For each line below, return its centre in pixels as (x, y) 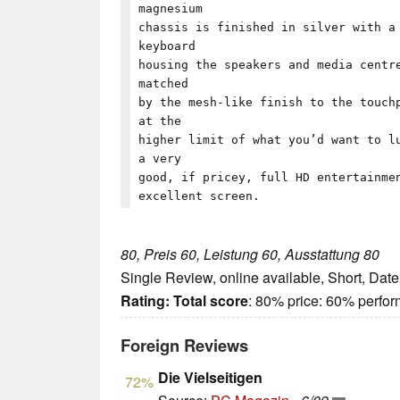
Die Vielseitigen (210, 378)
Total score (211, 301)
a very (160, 158)
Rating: (145, 301)
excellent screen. (200, 196)
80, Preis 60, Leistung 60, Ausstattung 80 (250, 254)
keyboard (167, 46)
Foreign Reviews (184, 346)
